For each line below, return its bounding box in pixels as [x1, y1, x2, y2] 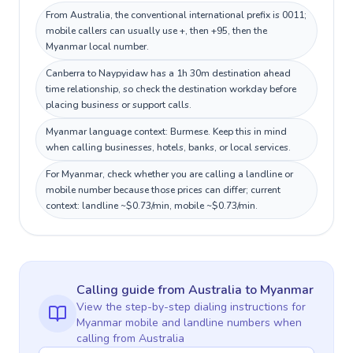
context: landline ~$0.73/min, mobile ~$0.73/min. [46, 199, 258, 212]
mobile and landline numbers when [122, 315, 302, 330]
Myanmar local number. [46, 40, 149, 53]
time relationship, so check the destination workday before [46, 83, 296, 95]
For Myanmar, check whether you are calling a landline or [46, 168, 293, 180]
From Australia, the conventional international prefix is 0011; [46, 9, 307, 21]
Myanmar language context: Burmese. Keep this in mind [46, 125, 287, 138]
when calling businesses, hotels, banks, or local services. [46, 141, 291, 154]
